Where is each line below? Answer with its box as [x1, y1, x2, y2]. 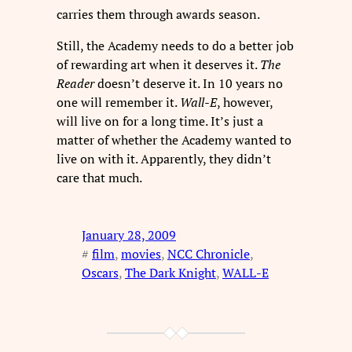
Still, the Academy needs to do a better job [57, 37, 294, 55]
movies [121, 244, 161, 262]
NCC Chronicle [167, 244, 250, 262]
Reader [57, 75, 97, 93]
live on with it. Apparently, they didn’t [57, 150, 271, 168]
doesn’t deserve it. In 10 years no [97, 75, 283, 93]
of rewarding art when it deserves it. [57, 56, 260, 74]
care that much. [57, 169, 142, 187]
